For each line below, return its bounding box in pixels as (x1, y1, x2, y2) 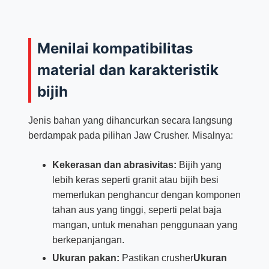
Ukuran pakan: (52, 252, 119, 263)
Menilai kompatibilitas (37, 40, 193, 57)
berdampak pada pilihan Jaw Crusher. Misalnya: (28, 130, 233, 141)
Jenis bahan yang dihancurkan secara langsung (28, 115, 232, 126)
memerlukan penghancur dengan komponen (52, 190, 241, 201)
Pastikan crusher (119, 252, 193, 263)
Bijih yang (176, 160, 222, 171)
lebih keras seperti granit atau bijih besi (52, 175, 219, 186)
